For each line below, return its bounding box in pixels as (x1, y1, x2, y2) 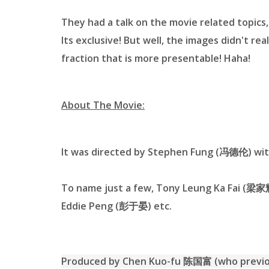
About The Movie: (61, 98, 145, 112)
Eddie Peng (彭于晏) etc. (61, 199, 174, 213)
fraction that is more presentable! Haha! (61, 52, 250, 65)
